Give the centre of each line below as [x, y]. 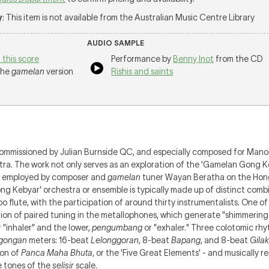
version [59, 71]
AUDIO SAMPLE [116, 43]
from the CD [239, 59]
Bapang [186, 240]
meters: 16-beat [59, 240]
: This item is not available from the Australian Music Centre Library [128, 17]
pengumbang [117, 228]
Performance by [142, 59]
